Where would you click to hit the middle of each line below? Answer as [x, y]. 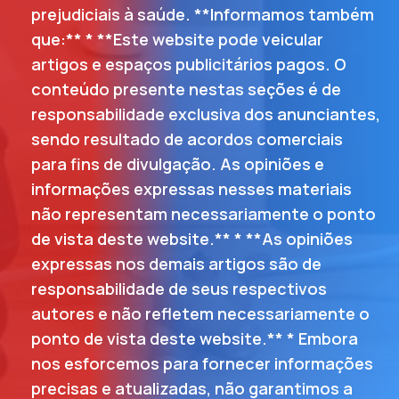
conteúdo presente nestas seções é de [186, 90]
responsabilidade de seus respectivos [179, 289]
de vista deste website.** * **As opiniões [192, 239]
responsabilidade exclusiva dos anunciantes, [206, 114]
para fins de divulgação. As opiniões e [178, 164]
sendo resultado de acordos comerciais [187, 139]
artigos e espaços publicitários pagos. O [189, 65]
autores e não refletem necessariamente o [200, 314]
